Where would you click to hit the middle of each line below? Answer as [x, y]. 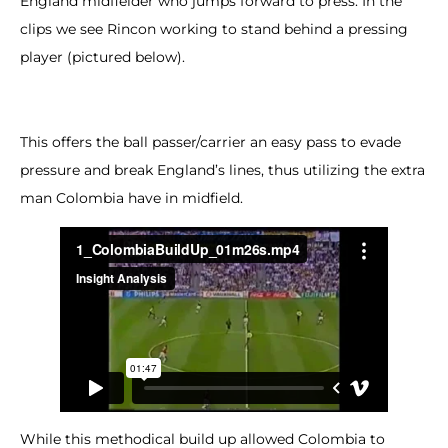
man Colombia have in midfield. [131, 198]
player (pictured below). [102, 57]
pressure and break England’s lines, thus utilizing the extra [222, 170]
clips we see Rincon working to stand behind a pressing [214, 29]
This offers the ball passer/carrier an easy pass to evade [210, 142]
